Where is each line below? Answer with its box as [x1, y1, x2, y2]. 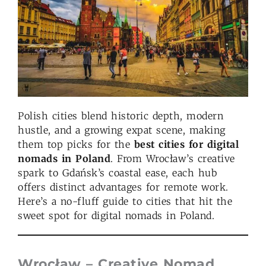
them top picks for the [18, 138, 134, 151]
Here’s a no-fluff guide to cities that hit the [18, 195, 232, 208]
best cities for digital [134, 138, 239, 151]
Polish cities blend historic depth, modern [18, 110, 223, 122]
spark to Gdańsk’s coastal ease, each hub [18, 167, 217, 179]
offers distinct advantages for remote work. [18, 181, 229, 194]
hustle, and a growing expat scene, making [18, 124, 226, 137]
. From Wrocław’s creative [110, 153, 235, 165]
